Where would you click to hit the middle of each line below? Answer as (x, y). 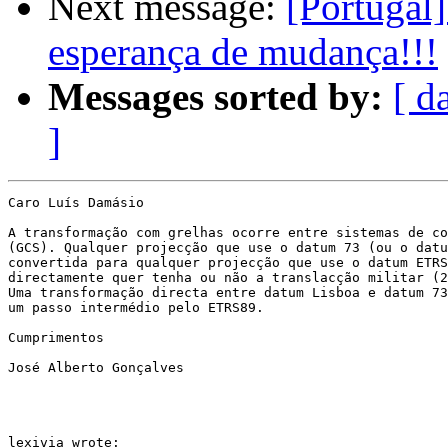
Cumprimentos (56, 338)
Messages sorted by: (215, 97)
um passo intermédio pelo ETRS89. (136, 308)
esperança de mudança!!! (243, 52)
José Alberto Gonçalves (96, 368)
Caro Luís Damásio (76, 203)
